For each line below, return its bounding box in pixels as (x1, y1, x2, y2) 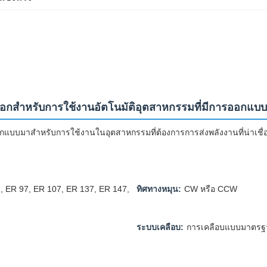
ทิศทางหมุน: (136, 184, 181, 194)
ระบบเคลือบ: (136, 222, 184, 232)
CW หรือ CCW (184, 184, 237, 194)
